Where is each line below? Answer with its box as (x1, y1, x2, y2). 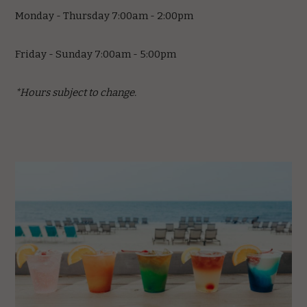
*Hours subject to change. (15, 86, 137, 99)
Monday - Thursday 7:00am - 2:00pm (15, 9, 194, 22)
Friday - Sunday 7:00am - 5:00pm (15, 47, 177, 60)
